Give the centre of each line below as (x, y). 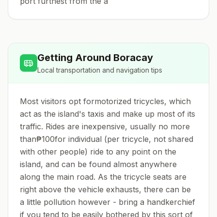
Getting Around (75, 58)
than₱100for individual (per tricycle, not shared (107, 139)
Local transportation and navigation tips (100, 70)
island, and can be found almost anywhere (98, 164)
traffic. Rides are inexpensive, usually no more (105, 126)
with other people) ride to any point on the (98, 152)
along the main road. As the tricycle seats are (103, 177)
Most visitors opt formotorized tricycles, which (105, 101)
